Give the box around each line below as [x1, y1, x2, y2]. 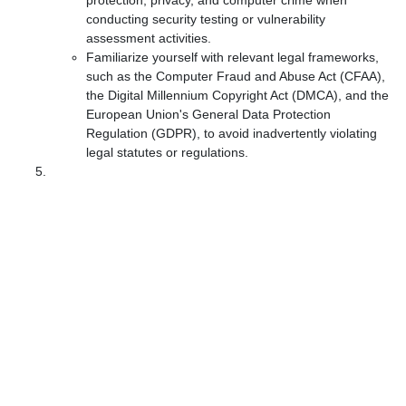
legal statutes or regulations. [86, 145, 248, 159]
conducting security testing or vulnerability [86, 12, 325, 26]
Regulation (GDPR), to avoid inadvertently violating [86, 126, 377, 140]
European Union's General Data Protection [86, 107, 331, 121]
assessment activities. [86, 31, 211, 45]
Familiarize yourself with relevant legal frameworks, [86, 50, 379, 64]
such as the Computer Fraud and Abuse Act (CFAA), [86, 69, 385, 83]
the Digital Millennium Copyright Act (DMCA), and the [86, 88, 389, 102]
